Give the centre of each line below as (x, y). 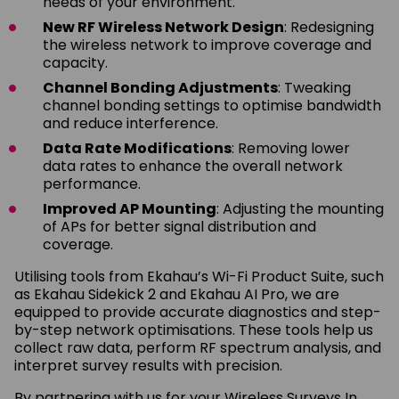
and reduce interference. (130, 123)
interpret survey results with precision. (148, 365)
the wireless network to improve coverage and (207, 45)
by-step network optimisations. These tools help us (194, 330)
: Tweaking (314, 87)
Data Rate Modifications (137, 148)
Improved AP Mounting (130, 208)
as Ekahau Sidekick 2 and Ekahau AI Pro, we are (177, 294)
